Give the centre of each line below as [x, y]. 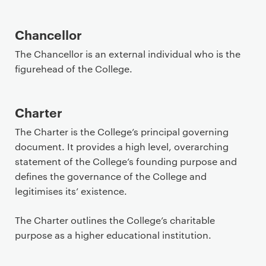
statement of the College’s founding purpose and [126, 161]
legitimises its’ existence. [72, 191]
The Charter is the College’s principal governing [122, 132]
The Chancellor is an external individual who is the [128, 54]
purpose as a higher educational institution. [113, 235]
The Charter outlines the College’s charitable [115, 220]
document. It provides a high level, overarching [122, 146]
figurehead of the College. [74, 69]
